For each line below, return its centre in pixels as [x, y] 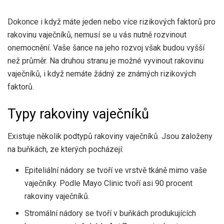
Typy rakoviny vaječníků [78, 114]
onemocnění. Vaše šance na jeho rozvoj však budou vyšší [106, 48]
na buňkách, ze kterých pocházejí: [65, 149]
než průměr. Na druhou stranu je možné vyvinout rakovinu [105, 61]
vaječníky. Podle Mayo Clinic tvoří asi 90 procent [109, 183]
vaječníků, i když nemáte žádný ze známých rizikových [102, 74]
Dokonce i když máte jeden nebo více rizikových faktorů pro [111, 22]
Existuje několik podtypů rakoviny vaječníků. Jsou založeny [110, 136]
